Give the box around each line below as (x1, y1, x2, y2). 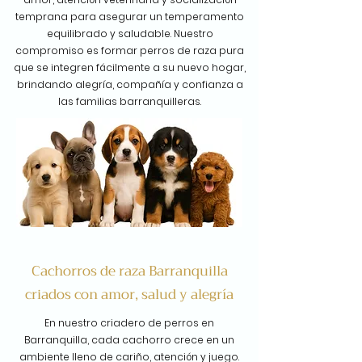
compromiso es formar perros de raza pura (15, 44, 244, 57)
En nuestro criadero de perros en (44, 316, 214, 330)
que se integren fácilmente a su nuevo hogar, (14, 61, 246, 74)
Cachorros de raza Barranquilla (31, 259, 228, 283)
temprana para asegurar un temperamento (15, 10, 244, 23)
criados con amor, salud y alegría (25, 283, 234, 306)
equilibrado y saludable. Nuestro (46, 27, 213, 40)
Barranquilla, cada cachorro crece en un (24, 333, 234, 347)
